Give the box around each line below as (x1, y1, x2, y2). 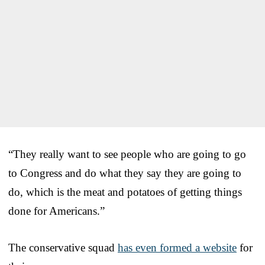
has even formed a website (118, 241, 237, 254)
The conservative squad (8, 241, 118, 254)
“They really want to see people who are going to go (8, 147, 246, 160)
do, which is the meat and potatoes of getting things (8, 185, 242, 198)
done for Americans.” (8, 204, 105, 217)
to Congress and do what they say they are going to (8, 166, 241, 179)
